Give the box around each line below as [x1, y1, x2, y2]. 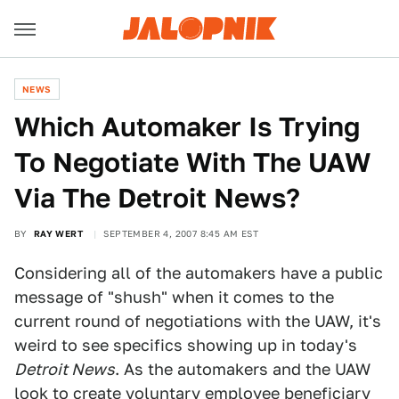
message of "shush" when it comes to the [14, 288, 334, 306]
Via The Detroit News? [14, 182, 300, 214]
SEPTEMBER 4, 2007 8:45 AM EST [103, 228, 259, 239]
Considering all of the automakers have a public [14, 264, 383, 282]
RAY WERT [33, 228, 84, 239]
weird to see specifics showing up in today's [14, 336, 357, 354]
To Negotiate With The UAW [14, 146, 370, 178]
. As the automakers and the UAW [115, 360, 370, 379]
